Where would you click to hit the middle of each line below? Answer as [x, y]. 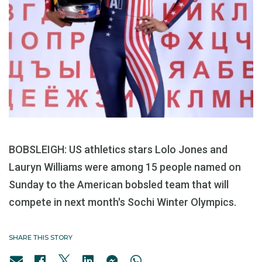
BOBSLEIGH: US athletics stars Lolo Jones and [118, 150]
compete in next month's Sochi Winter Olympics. [123, 202]
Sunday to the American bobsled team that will [119, 185]
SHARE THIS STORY [41, 238]
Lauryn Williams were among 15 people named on [125, 167]
